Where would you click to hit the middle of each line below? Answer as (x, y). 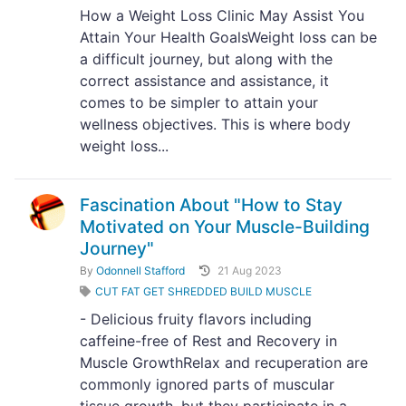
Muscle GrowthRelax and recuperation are (224, 362)
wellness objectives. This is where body (215, 124)
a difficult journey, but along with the (206, 59)
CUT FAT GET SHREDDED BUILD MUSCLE (203, 291)
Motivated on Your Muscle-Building (225, 227)
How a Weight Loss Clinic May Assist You (222, 15)
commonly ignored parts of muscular (207, 384)
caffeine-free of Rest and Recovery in (208, 341)
